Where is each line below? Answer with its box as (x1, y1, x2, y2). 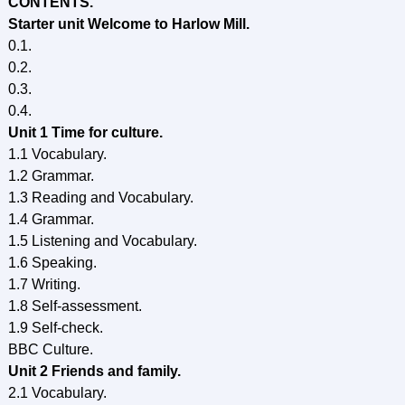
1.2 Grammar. (7, 168, 94, 184)
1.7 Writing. (7, 277, 80, 292)
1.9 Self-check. (7, 320, 103, 335)
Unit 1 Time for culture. (7, 125, 163, 140)
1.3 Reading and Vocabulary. (7, 190, 193, 205)
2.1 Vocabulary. (7, 385, 107, 400)
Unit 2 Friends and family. (7, 363, 181, 379)
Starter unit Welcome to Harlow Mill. (7, 16, 250, 32)
